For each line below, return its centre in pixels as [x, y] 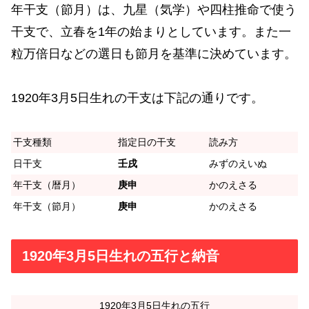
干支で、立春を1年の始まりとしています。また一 [151, 31]
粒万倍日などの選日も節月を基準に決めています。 [154, 53]
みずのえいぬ [238, 163]
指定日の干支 [147, 142]
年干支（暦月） [47, 185]
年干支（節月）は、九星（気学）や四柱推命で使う [154, 9]
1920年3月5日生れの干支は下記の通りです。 [137, 98]
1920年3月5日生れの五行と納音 [121, 256]
